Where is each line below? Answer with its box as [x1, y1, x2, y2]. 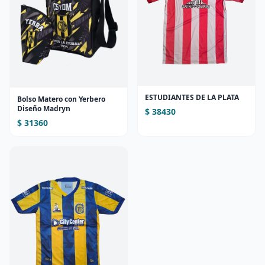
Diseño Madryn [17, 104, 70, 114]
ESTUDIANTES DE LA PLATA [145, 92, 239, 102]
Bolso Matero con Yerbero [17, 94, 105, 105]
